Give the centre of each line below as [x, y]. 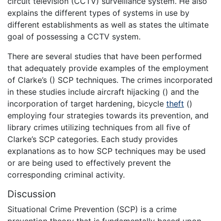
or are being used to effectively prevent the [89, 163]
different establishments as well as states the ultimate [108, 24]
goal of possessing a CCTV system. [74, 36]
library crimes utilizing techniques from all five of [99, 127]
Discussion [32, 194]
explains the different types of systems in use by [98, 13]
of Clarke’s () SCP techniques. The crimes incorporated [110, 80]
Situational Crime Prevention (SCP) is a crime [92, 209]
